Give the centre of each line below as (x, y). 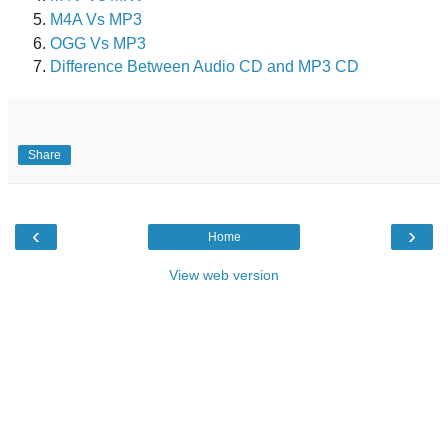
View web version (224, 275)
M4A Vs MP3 (96, 19)
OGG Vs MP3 (98, 43)
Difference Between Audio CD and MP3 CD (204, 67)
